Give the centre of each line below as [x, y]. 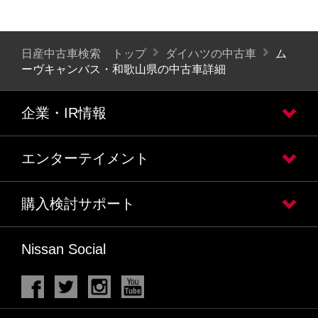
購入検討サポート [78, 204]
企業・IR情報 [64, 113]
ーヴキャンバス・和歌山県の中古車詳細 [124, 70]
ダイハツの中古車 [211, 53]
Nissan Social [64, 250]
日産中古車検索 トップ [84, 53]
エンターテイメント [85, 159]
